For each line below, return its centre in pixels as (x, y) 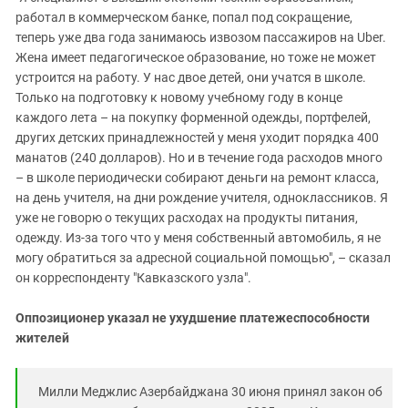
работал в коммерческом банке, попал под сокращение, (184, 17)
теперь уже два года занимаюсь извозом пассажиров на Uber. (201, 37)
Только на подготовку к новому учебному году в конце (179, 97)
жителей (42, 337)
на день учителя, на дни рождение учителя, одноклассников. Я (202, 197)
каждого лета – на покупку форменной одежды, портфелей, (193, 117)
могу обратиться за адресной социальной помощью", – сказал (203, 257)
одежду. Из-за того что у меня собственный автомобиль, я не (198, 237)
